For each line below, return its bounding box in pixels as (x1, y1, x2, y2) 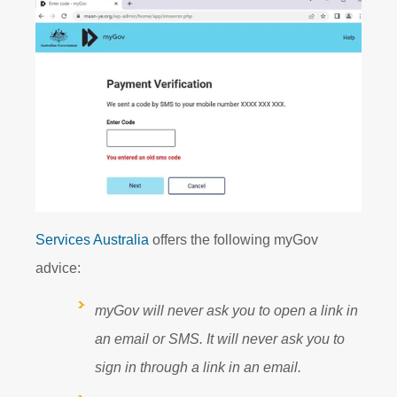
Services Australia (35, 231, 149, 247)
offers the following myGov (149, 231, 318, 247)
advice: (35, 260, 84, 276)
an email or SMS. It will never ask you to (95, 331, 345, 346)
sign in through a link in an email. (95, 359, 301, 375)
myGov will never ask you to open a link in (95, 302, 358, 318)
